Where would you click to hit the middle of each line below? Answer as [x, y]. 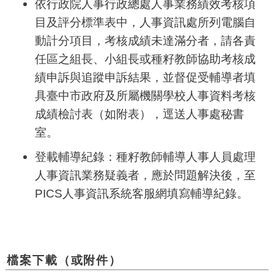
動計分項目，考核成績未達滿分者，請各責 [145, 40]
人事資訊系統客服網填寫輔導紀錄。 [155, 193]
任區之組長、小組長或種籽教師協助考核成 [145, 58]
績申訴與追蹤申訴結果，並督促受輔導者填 [145, 77]
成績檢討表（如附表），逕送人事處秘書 [139, 113]
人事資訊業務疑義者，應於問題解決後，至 [145, 175]
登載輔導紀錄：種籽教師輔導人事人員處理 [145, 156]
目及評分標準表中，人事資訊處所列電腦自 [145, 22]
